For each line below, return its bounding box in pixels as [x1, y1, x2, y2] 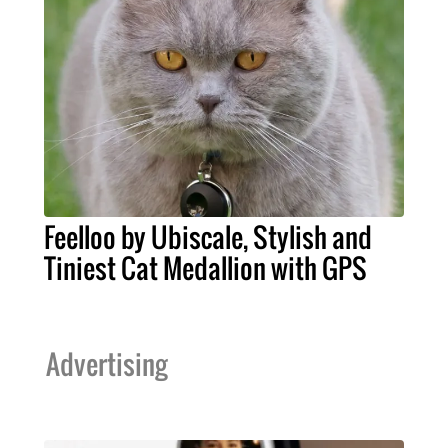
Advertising [46, 344, 167, 385]
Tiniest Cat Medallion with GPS [44, 248, 367, 289]
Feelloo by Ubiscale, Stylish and [44, 217, 372, 258]
